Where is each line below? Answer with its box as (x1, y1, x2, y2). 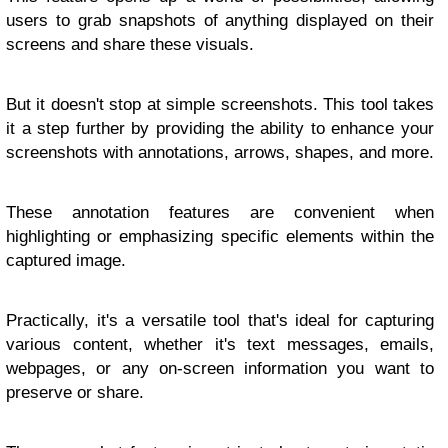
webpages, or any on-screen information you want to (6, 359, 434, 379)
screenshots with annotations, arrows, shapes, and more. (6, 143, 434, 163)
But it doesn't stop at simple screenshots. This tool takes (6, 95, 434, 115)
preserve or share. (6, 383, 144, 403)
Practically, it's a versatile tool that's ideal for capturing (6, 311, 434, 331)
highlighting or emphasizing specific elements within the (6, 227, 434, 247)
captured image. (6, 251, 126, 271)
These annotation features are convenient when (6, 203, 434, 223)
